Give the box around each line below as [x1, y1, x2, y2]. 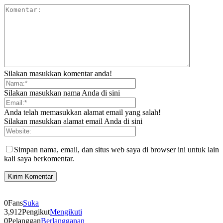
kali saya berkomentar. [4, 154, 74, 163]
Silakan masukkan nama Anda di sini [4, 89, 120, 98]
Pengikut [22, 208, 50, 217]
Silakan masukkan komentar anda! [4, 69, 112, 78]
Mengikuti [50, 208, 82, 217]
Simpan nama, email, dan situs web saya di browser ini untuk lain [14, 145, 219, 154]
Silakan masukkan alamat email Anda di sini [4, 117, 142, 126]
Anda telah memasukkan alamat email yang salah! [4, 108, 161, 117]
